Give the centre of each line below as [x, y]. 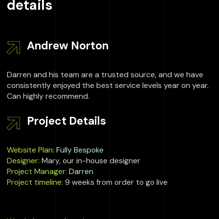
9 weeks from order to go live [115, 182]
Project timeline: [35, 182]
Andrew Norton [68, 45]
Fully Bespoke [80, 150]
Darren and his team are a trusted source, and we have [105, 74]
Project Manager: [37, 172]
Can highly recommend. [48, 96]
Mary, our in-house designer [90, 161]
